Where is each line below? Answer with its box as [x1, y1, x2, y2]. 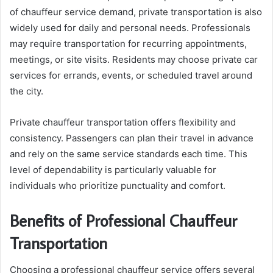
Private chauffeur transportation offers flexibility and [10, 116, 236, 128]
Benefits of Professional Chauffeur [10, 209, 237, 231]
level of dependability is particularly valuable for [10, 163, 216, 175]
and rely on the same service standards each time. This [10, 147, 247, 160]
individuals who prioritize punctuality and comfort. [10, 179, 225, 191]
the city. [10, 85, 43, 97]
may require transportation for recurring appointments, [10, 37, 247, 49]
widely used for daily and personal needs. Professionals [10, 21, 250, 34]
